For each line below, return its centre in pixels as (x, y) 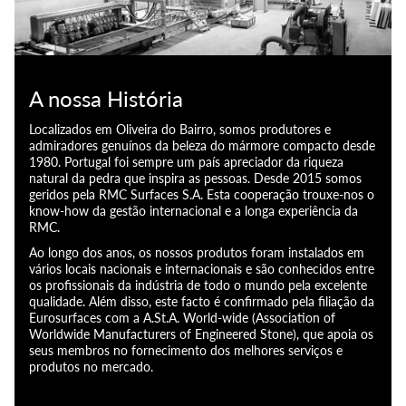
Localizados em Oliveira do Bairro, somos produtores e (180, 129)
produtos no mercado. (91, 367)
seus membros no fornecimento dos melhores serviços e (186, 350)
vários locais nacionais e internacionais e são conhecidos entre (202, 269)
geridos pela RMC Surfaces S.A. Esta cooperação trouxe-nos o (202, 194)
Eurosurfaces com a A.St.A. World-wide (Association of (182, 318)
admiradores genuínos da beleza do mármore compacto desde (202, 145)
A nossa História (106, 98)
